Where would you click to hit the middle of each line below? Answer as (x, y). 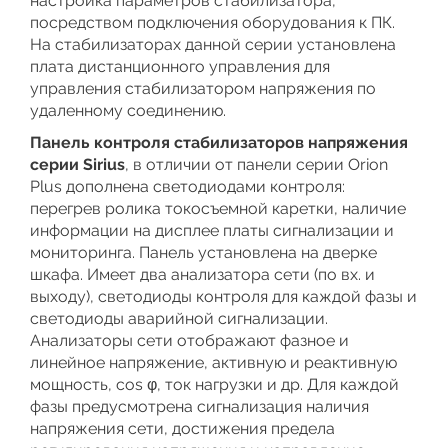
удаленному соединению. (128, 110)
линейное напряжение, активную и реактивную (213, 362)
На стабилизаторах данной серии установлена (213, 44)
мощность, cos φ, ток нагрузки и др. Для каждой (214, 384)
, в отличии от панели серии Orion (256, 164)
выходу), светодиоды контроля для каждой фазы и (223, 296)
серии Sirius (77, 164)
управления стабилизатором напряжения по (203, 88)
